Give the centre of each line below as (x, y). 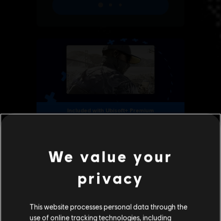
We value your (110, 156)
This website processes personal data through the (109, 206)
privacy (110, 178)
